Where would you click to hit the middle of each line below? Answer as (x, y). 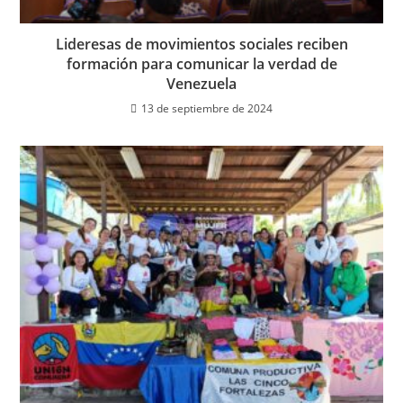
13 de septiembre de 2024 (207, 108)
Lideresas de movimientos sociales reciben (201, 44)
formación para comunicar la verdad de (201, 63)
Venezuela (201, 83)
